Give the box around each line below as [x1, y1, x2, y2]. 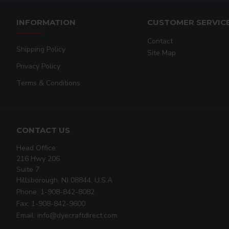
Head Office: [16, 143, 57, 153]
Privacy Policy [16, 61, 60, 71]
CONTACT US [16, 125, 70, 135]
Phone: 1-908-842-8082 [16, 187, 95, 197]
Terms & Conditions [16, 78, 80, 88]
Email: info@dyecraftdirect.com [16, 210, 117, 220]
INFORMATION [16, 17, 76, 27]
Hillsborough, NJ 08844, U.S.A [16, 175, 112, 185]
